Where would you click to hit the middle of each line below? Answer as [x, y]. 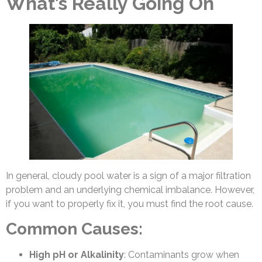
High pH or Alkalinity [77, 255]
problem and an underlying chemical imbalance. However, [130, 189]
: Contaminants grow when [182, 255]
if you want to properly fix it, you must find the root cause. [130, 204]
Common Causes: [74, 229]
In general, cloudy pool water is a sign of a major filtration [128, 175]
